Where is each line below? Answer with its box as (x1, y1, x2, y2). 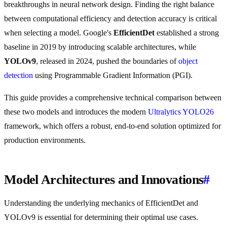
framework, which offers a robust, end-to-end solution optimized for (4, 122, 221, 131)
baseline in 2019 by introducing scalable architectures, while (4, 43, 196, 52)
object (178, 57, 198, 66)
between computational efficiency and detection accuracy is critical (4, 14, 217, 23)
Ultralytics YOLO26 (148, 107, 214, 117)
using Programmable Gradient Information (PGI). (33, 71, 193, 80)
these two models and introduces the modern (4, 107, 148, 117)
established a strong (155, 28, 219, 37)
